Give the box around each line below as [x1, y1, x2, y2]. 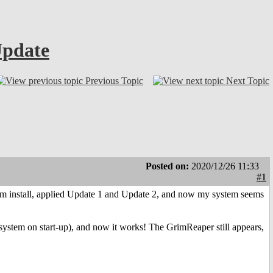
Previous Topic [85, 75, 143, 86]
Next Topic [226, 75, 269, 86]
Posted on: [146, 161, 191, 172]
